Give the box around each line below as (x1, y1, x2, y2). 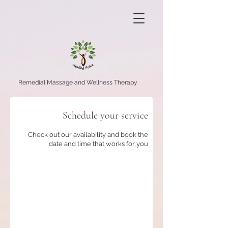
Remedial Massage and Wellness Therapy (18, 79, 137, 86)
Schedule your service (63, 109, 148, 122)
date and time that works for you (49, 140, 148, 148)
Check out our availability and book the (28, 131, 148, 138)
